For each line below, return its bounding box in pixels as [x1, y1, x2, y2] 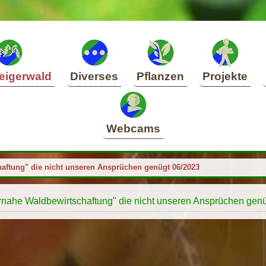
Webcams [106, 122, 160, 135]
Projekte [202, 70, 248, 83]
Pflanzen [137, 70, 184, 83]
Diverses [70, 70, 118, 83]
